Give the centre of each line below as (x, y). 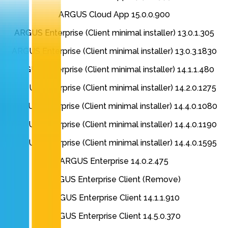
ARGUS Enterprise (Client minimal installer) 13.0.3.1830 (114, 51)
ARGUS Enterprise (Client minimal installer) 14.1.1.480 (114, 70)
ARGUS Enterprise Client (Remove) (114, 180)
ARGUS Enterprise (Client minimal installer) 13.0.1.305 (114, 33)
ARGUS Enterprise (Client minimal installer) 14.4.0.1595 (114, 143)
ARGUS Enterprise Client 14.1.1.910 (114, 198)
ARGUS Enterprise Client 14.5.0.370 (114, 216)
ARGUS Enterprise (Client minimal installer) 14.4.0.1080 (114, 106)
